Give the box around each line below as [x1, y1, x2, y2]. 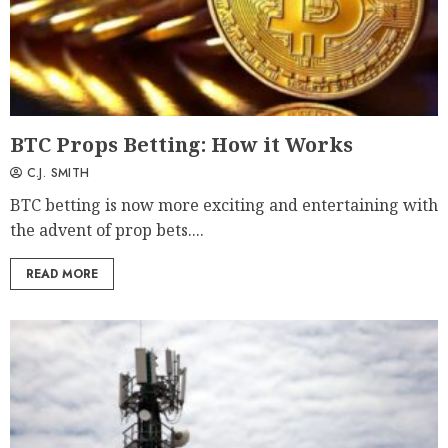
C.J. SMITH [22, 164, 90, 183]
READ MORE [26, 265, 98, 284]
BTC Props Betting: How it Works [10, 131, 353, 159]
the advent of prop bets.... [10, 219, 204, 242]
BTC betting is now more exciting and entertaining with [10, 194, 438, 217]
